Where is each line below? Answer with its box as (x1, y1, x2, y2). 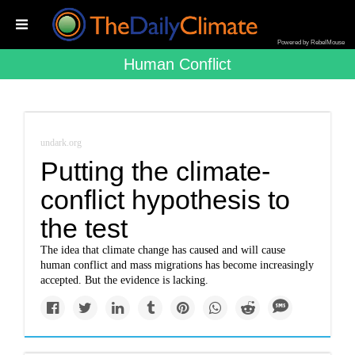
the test (40, 213, 128, 243)
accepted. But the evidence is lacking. (40, 274, 209, 286)
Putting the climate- (40, 156, 271, 186)
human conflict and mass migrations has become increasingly (40, 259, 315, 271)
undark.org (40, 137, 82, 148)
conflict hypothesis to (40, 185, 291, 215)
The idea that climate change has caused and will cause (40, 244, 286, 256)
